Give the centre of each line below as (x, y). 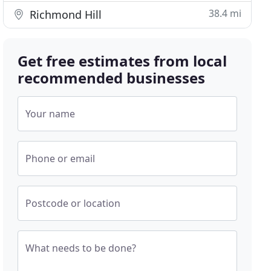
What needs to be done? (81, 248)
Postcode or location (73, 203)
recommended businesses (112, 78)
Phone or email (60, 158)
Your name (51, 114)
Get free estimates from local (122, 61)
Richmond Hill (64, 15)
